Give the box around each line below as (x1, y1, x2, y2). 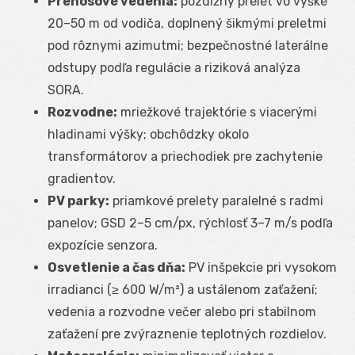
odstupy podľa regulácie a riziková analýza (48, 59, 300, 75)
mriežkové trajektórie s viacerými (117, 104, 317, 120)
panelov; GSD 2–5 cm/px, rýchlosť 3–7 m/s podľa (48, 215, 333, 231)
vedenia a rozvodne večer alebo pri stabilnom (48, 303, 316, 319)
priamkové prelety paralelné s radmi (109, 193, 323, 208)
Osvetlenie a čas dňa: (48, 259, 185, 275)
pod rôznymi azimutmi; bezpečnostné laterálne (48, 37, 328, 53)
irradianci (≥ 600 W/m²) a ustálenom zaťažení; (48, 281, 318, 297)
